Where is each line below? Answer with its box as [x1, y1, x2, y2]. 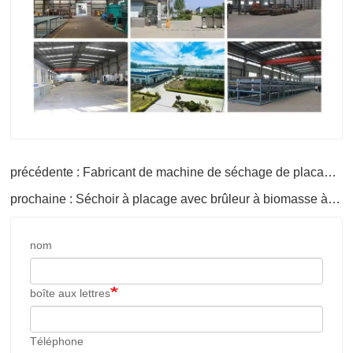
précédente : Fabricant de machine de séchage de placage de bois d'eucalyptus [324, 165, 336, 179]
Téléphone [30, 335, 84, 347]
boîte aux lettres [30, 287, 110, 299]
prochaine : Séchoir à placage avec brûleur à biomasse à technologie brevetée [328, 192, 340, 206]
